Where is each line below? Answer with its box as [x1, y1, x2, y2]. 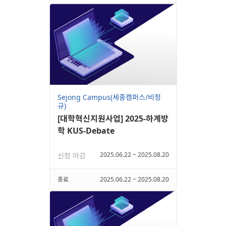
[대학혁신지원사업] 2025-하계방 [57, 112, 168, 124]
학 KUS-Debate [57, 125, 115, 136]
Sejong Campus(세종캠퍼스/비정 [57, 92, 161, 102]
